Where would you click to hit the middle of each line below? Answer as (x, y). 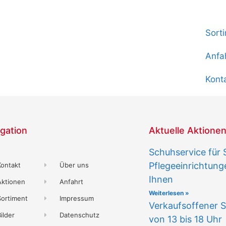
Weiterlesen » (169, 193)
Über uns (74, 165)
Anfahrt (72, 181)
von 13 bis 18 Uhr (186, 219)
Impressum (77, 198)
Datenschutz (80, 215)
